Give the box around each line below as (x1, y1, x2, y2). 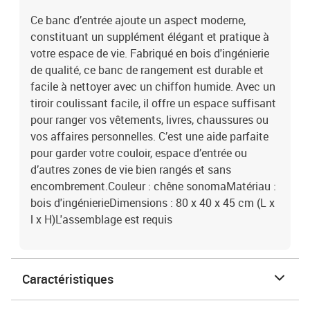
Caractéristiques (22, 271, 113, 287)
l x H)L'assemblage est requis (30, 212, 172, 227)
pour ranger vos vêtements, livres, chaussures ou (30, 112, 268, 127)
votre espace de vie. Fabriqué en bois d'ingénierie (30, 46, 269, 61)
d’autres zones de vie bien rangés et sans (30, 162, 231, 177)
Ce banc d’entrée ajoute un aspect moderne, (30, 12, 246, 28)
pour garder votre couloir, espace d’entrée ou (30, 145, 247, 161)
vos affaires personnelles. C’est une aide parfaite (30, 129, 268, 144)
